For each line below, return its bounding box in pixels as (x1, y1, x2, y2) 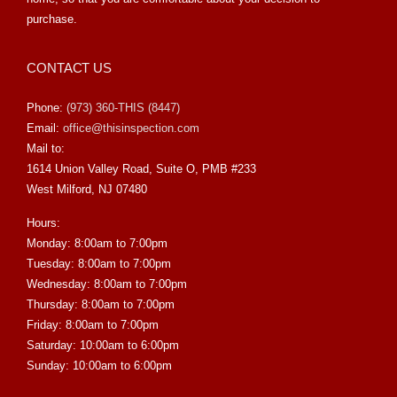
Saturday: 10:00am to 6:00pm (27, 339, 179, 353)
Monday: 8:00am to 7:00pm (27, 237, 167, 251)
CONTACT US (27, 60, 112, 76)
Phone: (27, 101, 66, 115)
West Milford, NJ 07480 (27, 183, 147, 197)
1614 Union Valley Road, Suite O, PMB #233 (27, 162, 256, 176)
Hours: (27, 216, 60, 230)
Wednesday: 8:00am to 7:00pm (27, 277, 187, 292)
